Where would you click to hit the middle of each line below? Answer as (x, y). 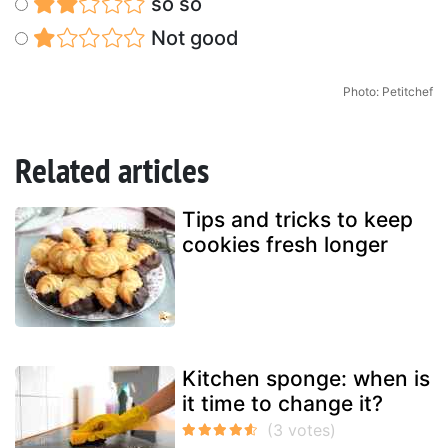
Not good (192, 38)
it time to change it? (282, 404)
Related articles (112, 170)
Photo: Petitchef (388, 92)
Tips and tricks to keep (297, 220)
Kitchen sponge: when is (306, 379)
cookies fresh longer (285, 245)
